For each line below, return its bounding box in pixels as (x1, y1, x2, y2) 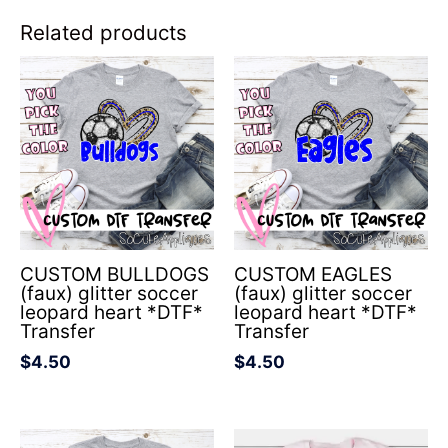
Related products (20, 19, 187, 45)
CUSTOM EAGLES (234, 263, 392, 287)
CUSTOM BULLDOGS (20, 263, 209, 287)
